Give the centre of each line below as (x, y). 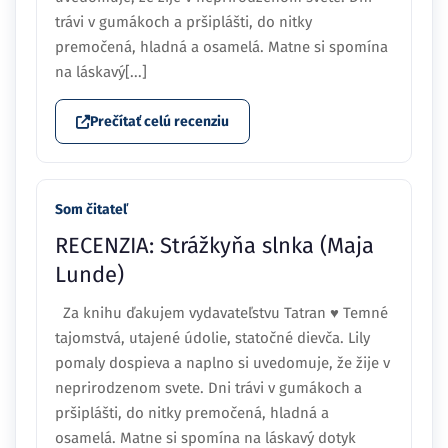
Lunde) (89, 275)
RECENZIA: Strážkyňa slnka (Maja (214, 246)
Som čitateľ (91, 210)
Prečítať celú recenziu (159, 122)
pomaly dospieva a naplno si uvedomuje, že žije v (222, 363)
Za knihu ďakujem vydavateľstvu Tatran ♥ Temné (221, 313)
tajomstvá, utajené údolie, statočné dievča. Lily (212, 338)
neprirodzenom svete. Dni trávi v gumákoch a (208, 388)
